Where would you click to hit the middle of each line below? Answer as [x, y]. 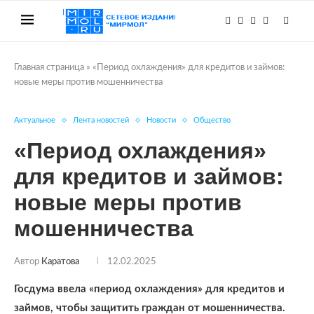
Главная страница [49, 68]
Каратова [60, 262]
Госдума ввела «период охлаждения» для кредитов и [149, 289]
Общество [212, 120]
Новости [161, 120]
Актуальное [35, 120]
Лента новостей [101, 120]
